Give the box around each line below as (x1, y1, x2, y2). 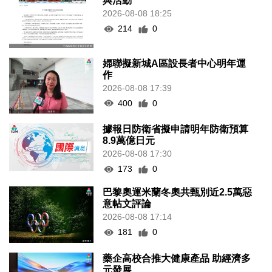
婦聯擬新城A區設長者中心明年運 (103, 58, 246, 69)
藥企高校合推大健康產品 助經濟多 (103, 253, 251, 264)
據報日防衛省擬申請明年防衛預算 (103, 124, 249, 135)
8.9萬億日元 (103, 135, 155, 146)
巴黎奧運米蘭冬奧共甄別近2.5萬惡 (103, 187, 253, 198)
